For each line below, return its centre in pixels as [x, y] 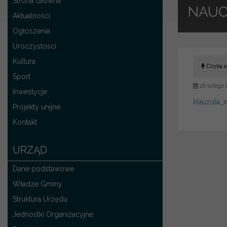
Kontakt [25, 122]
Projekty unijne [36, 107]
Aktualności [31, 15]
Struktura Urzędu [40, 199]
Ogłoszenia [31, 31]
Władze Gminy [37, 184]
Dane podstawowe [43, 168]
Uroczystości [34, 46]
